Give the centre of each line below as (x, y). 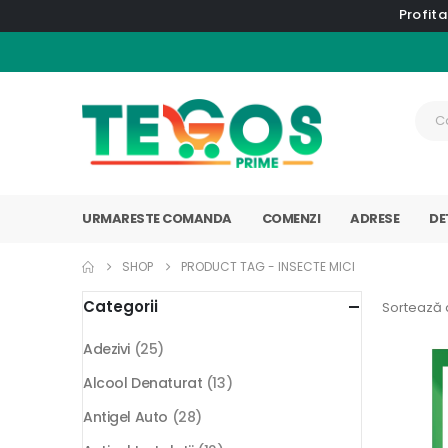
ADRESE (374, 219)
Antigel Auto (125, 417)
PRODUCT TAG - (229, 267)
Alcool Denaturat (143, 383)
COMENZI (290, 219)
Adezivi (107, 349)
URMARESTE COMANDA (157, 219)
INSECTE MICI (316, 267)
